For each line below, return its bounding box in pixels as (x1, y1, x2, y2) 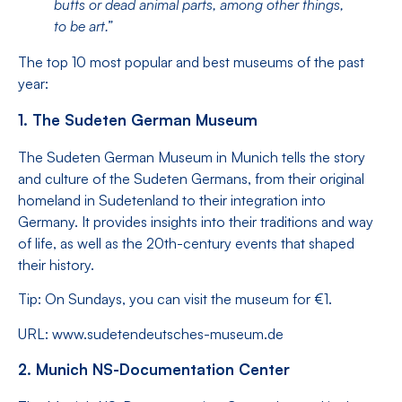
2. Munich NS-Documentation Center (18, 359, 290, 379)
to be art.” (54, 17, 112, 36)
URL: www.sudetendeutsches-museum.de (18, 324, 284, 343)
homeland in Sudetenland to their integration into (18, 190, 326, 209)
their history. (18, 255, 94, 274)
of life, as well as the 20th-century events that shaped (18, 233, 354, 252)
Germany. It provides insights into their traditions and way (18, 212, 373, 231)
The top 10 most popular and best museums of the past (18, 53, 364, 72)
